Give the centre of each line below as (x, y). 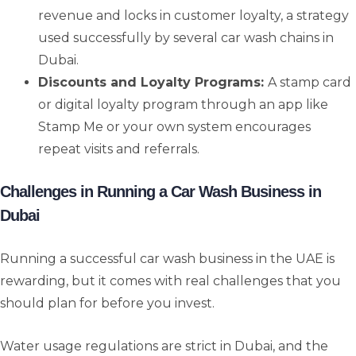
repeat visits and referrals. (119, 149)
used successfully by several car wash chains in (186, 38)
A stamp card (310, 83)
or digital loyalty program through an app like (183, 105)
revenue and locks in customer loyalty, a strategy (193, 16)
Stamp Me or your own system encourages (174, 127)
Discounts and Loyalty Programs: (153, 83)
